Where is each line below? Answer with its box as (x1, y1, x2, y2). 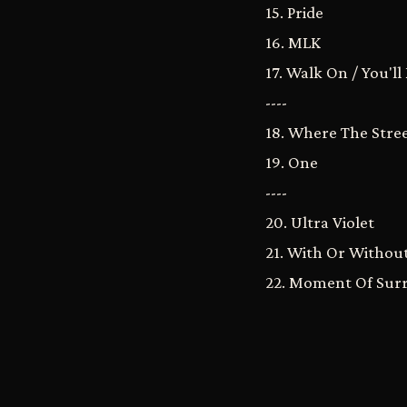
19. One (265, 153, 318, 172)
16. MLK (265, 33, 321, 52)
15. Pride (265, 3, 323, 22)
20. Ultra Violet (265, 213, 374, 232)
